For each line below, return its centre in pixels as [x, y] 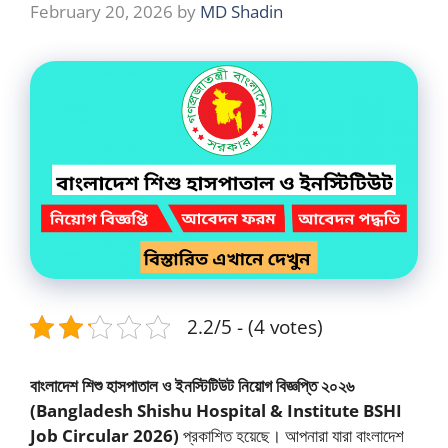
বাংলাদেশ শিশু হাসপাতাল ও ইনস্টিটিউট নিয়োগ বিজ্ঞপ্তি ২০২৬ [192, 386]
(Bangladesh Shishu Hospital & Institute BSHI [216, 411]
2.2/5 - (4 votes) [255, 327]
